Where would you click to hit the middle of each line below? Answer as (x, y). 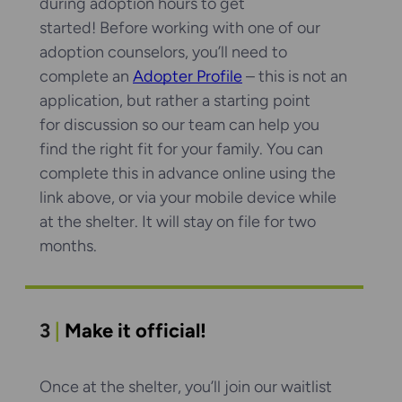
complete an (86, 76)
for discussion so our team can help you (179, 124)
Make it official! (135, 330)
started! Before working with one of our (180, 27)
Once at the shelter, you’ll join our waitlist (186, 387)
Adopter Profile (188, 76)
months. (70, 245)
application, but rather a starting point (175, 100)
